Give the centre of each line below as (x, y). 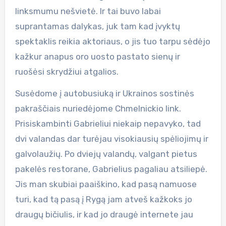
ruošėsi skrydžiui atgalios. (67, 71)
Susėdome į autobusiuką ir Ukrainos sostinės (104, 93)
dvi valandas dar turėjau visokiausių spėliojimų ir (111, 138)
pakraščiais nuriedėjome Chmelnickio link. (98, 108)
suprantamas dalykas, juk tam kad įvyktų (97, 26)
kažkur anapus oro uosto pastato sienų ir (97, 56)
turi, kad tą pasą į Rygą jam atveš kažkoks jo (103, 199)
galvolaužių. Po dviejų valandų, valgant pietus (106, 154)
